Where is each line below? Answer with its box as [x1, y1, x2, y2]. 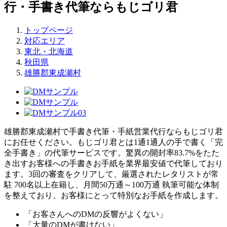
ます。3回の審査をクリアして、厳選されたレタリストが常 [4, 169, 219, 178]
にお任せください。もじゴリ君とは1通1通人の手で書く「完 [4, 137, 223, 146]
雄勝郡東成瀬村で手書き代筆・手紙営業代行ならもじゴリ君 [4, 127, 223, 136]
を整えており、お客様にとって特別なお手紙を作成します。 [4, 191, 223, 200]
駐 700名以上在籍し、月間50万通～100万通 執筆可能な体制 [4, 180, 219, 189]
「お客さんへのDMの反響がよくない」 [24, 209, 167, 218]
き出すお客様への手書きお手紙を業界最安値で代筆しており [4, 159, 223, 168]
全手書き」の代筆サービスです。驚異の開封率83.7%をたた [4, 148, 219, 157]
